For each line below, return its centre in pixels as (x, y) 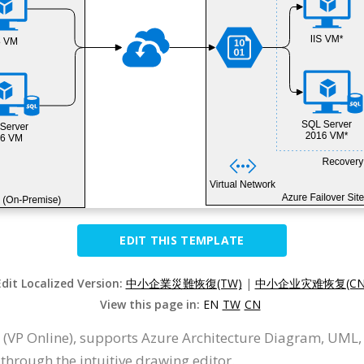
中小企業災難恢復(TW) (184, 283)
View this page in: (151, 304)
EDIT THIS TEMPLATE (182, 240)
